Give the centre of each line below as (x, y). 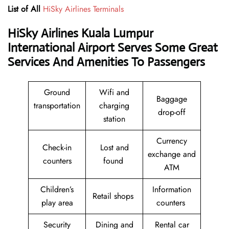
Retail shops (114, 196)
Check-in (57, 148)
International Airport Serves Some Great (113, 48)
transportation (57, 106)
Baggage (172, 99)
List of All (24, 9)
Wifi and (114, 93)
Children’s (57, 190)
